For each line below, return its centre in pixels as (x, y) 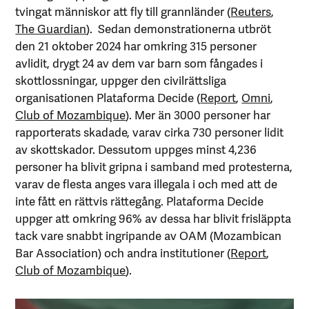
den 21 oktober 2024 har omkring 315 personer (136, 45)
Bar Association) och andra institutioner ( (123, 252)
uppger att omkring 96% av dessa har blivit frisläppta (153, 218)
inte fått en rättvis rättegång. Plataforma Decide (140, 200)
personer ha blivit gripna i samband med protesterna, (154, 166)
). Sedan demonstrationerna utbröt (179, 28)
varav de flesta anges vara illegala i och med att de (147, 183)
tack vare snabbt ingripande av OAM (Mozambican (149, 235)
